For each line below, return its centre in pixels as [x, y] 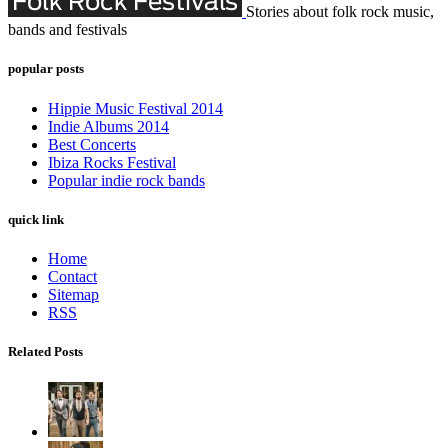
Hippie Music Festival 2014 [135, 108]
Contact [72, 276]
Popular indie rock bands [126, 180]
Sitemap [73, 294]
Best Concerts [92, 144]
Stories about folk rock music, [340, 12]
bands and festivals [67, 30]
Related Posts [45, 352]
